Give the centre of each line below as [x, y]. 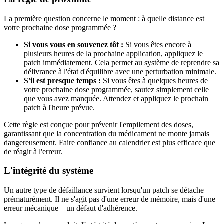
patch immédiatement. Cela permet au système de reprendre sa [122, 62]
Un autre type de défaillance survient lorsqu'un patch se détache [104, 190]
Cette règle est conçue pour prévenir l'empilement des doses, [99, 124]
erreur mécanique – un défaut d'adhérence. [71, 208]
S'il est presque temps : [62, 80]
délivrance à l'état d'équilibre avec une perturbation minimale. [120, 71]
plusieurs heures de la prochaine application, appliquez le [113, 53]
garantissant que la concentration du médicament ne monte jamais [107, 133]
